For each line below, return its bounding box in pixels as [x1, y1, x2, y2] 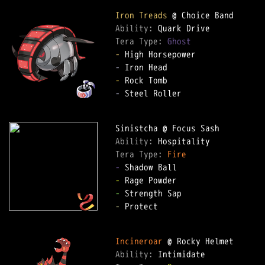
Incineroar [115, 235, 163, 247]
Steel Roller [120, 87, 191, 99]
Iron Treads [115, 9, 167, 21]
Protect [120, 200, 167, 212]
